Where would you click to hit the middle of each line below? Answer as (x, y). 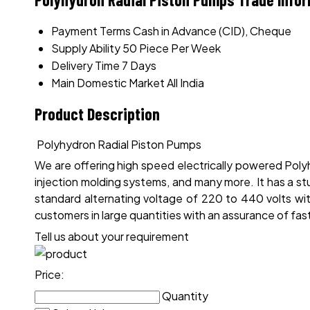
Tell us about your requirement (112, 236)
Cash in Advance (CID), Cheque (212, 30)
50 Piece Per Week (172, 48)
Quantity (185, 295)
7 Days (139, 65)
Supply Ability (86, 48)
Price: (49, 274)
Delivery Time (85, 65)
